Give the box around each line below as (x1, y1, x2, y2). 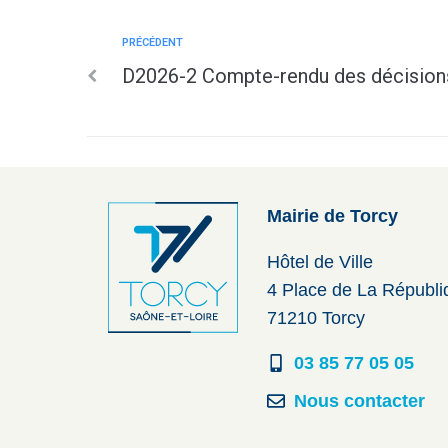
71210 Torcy (266, 307, 365, 328)
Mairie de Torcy (266, 206, 398, 226)
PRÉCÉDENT (122, 36, 183, 49)
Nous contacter (294, 391, 426, 412)
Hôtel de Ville (266, 251, 384, 272)
